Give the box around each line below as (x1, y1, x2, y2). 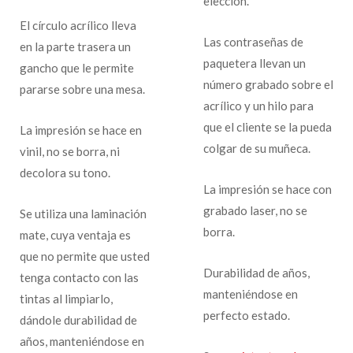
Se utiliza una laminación (20, 206, 147, 221)
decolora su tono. (20, 165, 110, 180)
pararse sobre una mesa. (20, 81, 145, 96)
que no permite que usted (20, 248, 150, 263)
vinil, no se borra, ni (20, 143, 120, 158)
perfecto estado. (203, 307, 290, 322)
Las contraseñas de (203, 34, 303, 49)
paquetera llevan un (203, 55, 306, 70)
